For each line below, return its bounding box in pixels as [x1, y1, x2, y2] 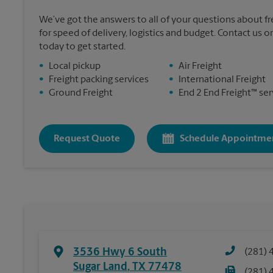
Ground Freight [49, 88, 113, 99]
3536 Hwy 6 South [73, 247, 167, 259]
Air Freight [179, 62, 222, 72]
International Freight [179, 75, 266, 85]
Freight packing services [49, 75, 149, 85]
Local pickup [49, 62, 101, 72]
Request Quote [54, 133, 120, 144]
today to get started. [39, 42, 126, 52]
